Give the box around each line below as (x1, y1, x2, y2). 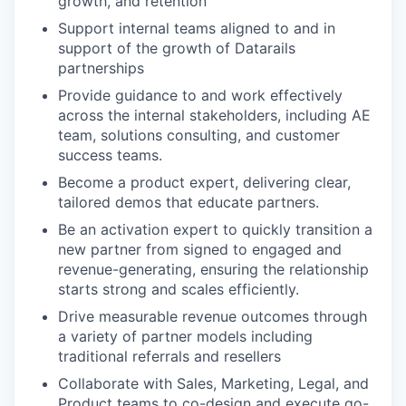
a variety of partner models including (58, 326, 313, 345)
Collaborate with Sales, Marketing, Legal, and (58, 373, 369, 392)
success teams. (58, 145, 162, 164)
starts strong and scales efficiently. (58, 279, 299, 298)
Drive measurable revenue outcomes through (58, 306, 367, 325)
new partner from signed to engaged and (58, 239, 342, 258)
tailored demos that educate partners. (58, 192, 319, 211)
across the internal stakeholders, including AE (58, 105, 371, 124)
